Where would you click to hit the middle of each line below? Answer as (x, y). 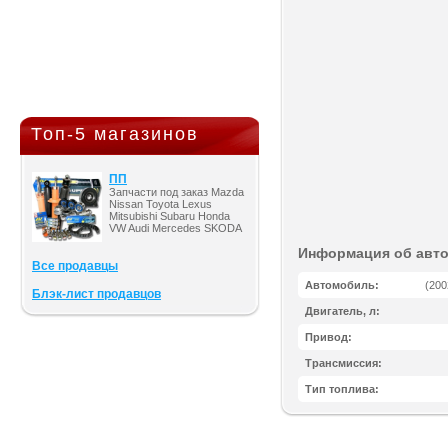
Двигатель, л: (342, 311)
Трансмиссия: (343, 363)
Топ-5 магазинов (115, 134)
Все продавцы (75, 266)
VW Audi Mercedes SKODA (175, 228)
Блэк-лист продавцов (96, 294)
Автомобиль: (342, 285)
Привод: (328, 337)
